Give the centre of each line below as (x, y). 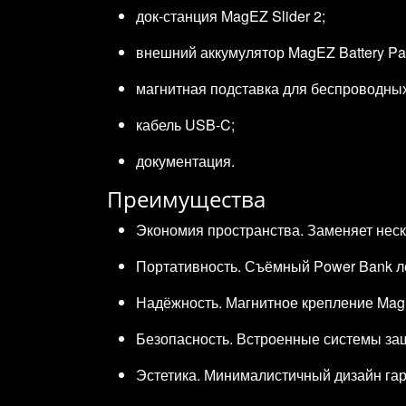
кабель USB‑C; (185, 124)
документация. (185, 160)
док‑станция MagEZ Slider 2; (231, 15)
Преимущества (186, 198)
